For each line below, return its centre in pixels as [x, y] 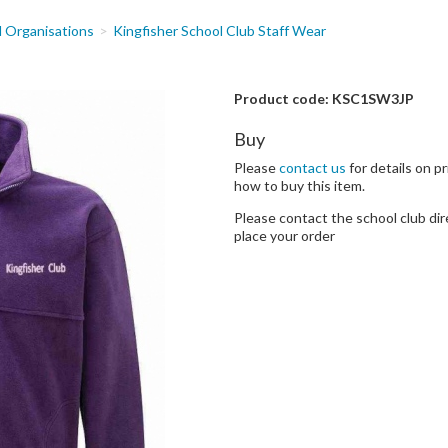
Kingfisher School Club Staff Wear [219, 30]
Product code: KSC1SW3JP [323, 98]
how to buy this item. [299, 185]
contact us [312, 167]
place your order [284, 235]
